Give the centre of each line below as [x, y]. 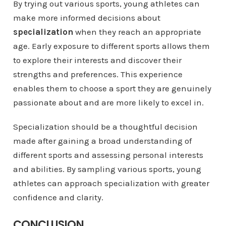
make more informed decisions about [87, 18]
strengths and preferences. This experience [98, 74]
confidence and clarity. [58, 197]
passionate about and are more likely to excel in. [108, 103]
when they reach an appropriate [137, 32]
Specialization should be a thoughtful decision [105, 127]
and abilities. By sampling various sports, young [107, 169]
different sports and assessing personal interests [108, 155]
